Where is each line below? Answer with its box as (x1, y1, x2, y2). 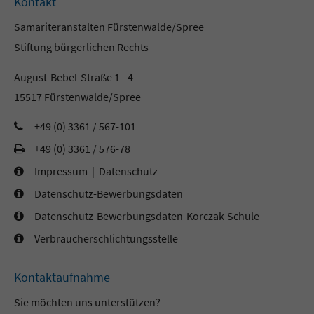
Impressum (34, 164, 88, 179)
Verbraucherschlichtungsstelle (34, 231, 178, 246)
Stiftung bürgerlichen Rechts (14, 40, 149, 55)
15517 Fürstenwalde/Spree (14, 90, 142, 104)
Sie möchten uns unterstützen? (14, 295, 161, 310)
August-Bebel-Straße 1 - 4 (14, 70, 134, 85)
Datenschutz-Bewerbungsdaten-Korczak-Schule (34, 209, 259, 224)
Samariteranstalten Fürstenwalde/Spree (14, 20, 205, 34)
